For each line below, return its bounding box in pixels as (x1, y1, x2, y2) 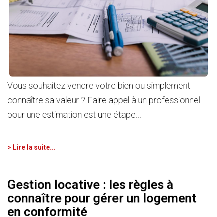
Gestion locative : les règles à (7, 177, 173, 192)
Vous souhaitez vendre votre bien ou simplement (7, 80, 190, 91)
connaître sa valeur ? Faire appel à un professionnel (7, 95, 200, 106)
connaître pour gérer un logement (7, 190, 197, 205)
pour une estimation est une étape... (7, 109, 141, 120)
